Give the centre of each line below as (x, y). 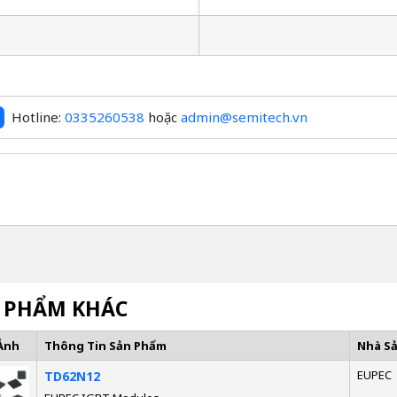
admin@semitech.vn (244, 117)
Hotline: (38, 117)
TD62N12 (72, 376)
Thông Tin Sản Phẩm (105, 345)
